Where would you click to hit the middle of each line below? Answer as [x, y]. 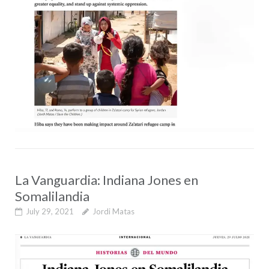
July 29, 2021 [50, 211]
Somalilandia [52, 196]
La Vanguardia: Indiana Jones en [106, 180]
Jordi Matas [113, 211]
